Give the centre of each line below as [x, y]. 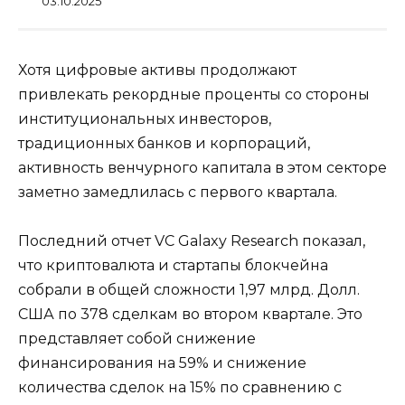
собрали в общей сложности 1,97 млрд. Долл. [189, 290]
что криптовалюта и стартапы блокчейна [173, 266]
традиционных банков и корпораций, [164, 144]
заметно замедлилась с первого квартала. [178, 193]
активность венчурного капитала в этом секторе [202, 168]
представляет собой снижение [137, 339]
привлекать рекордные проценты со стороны [194, 95]
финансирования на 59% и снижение [162, 363]
